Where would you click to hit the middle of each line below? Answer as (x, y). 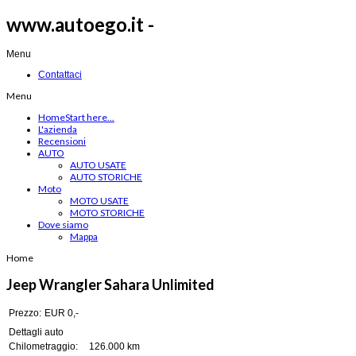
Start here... (90, 118)
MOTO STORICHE (107, 213)
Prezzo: (25, 313)
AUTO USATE (98, 165)
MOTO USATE (99, 201)
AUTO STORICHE (106, 177)
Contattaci (60, 75)
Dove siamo (63, 225)
